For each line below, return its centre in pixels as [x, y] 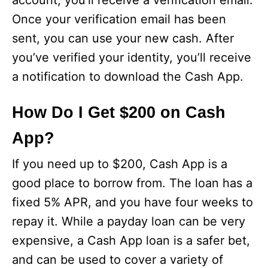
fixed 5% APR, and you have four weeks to [133, 202]
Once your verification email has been [119, 19]
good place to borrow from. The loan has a [132, 183]
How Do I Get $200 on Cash [119, 112]
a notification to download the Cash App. [128, 77]
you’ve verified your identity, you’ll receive [132, 57]
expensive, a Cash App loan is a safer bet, [131, 240]
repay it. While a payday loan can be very [129, 221]
